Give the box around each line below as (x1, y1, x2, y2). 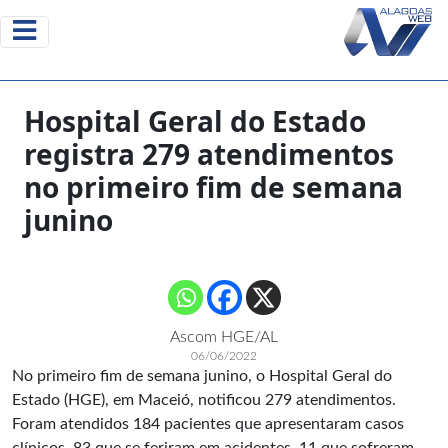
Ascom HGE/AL (170, 329, 278, 345)
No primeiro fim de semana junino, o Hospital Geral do (12, 368, 392, 384)
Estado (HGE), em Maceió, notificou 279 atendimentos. (12, 392, 396, 408)
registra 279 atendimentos (24, 135, 394, 173)
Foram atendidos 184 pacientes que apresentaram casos (12, 416, 404, 432)
